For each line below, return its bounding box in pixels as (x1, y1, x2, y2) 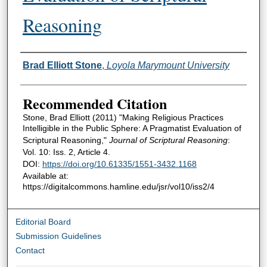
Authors (20, 54, 66, 73)
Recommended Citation (22, 92, 167, 114)
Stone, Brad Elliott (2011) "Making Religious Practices (22, 112, 223, 122)
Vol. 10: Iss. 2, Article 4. (22, 147, 110, 157)
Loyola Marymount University (106, 60, 229, 70)
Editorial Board (15, 217, 72, 227)
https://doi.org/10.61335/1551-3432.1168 (42, 159, 197, 169)
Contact (15, 246, 45, 256)
